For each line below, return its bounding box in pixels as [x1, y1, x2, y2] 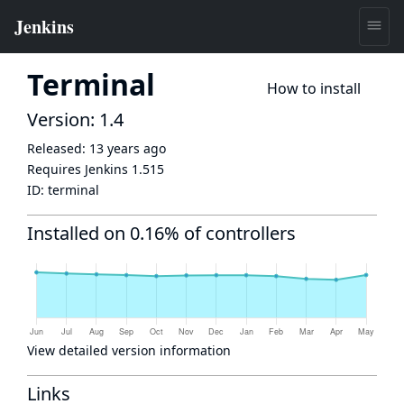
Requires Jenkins [27, 161, 132, 178]
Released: [27, 140, 89, 157]
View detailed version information [27, 342, 231, 359]
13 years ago [89, 140, 166, 157]
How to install [267, 78, 361, 98]
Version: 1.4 [27, 107, 124, 132]
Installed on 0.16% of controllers [27, 221, 296, 245]
